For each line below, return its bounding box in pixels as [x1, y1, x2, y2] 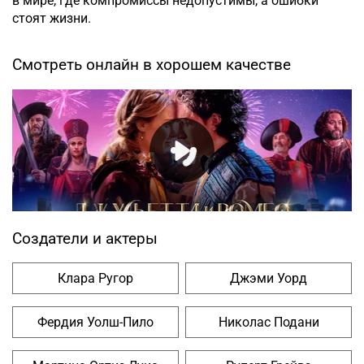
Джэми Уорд [230, 271, 308, 287]
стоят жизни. [12, 11, 91, 27]
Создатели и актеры [12, 229, 158, 248]
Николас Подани [218, 314, 319, 331]
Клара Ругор [57, 271, 133, 287]
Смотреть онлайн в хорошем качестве [12, 56, 291, 75]
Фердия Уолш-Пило [37, 314, 154, 331]
